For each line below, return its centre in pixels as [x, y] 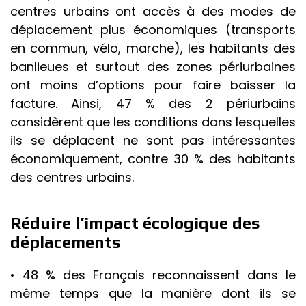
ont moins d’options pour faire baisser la [153, 85]
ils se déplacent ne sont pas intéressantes [153, 141]
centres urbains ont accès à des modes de [153, 12]
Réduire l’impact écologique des [135, 223]
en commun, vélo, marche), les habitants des [153, 48]
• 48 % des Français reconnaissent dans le [153, 275]
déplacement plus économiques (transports [153, 30]
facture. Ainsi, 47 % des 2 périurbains [153, 104]
